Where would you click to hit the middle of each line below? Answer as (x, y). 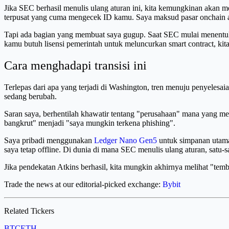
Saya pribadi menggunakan (49, 140)
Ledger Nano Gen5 (125, 140)
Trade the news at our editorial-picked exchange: (83, 184)
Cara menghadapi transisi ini (75, 66)
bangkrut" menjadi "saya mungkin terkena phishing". (90, 123)
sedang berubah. (30, 96)
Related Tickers (29, 211)
